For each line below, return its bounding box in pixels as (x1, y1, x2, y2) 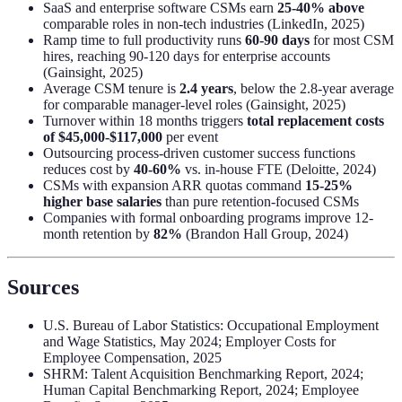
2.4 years (179, 80, 233, 96)
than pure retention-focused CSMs (162, 193, 359, 209)
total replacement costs (247, 112, 384, 128)
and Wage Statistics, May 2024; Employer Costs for (43, 334, 336, 350)
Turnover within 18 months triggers (43, 112, 247, 128)
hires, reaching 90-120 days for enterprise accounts (43, 48, 330, 64)
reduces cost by (43, 161, 134, 177)
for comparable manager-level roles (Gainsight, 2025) (43, 96, 345, 112)
